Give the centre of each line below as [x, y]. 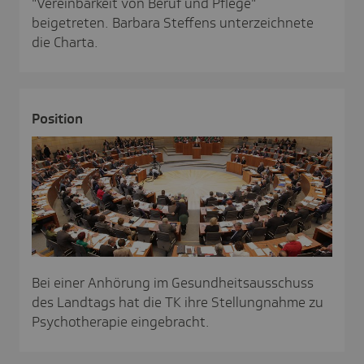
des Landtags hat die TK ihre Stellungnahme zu [178, 302]
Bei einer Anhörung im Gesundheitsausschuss [173, 282]
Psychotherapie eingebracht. [121, 321]
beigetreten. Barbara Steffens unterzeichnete [173, 22]
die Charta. [65, 42]
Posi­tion [57, 118]
